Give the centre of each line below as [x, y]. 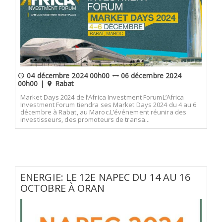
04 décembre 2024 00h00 [68, 76]
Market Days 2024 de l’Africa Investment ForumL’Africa [102, 97]
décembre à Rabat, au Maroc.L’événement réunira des [104, 112]
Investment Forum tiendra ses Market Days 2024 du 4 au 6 [109, 104]
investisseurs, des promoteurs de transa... [85, 119]
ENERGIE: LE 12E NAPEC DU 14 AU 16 [106, 177]
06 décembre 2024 [150, 76]
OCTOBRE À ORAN [63, 188]
